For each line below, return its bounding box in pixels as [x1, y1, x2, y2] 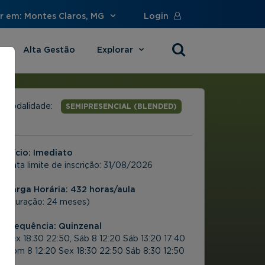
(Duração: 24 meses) [5, 198, 90, 206]
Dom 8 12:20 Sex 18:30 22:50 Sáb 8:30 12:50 [5, 247, 185, 256]
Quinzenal [56, 222, 102, 231]
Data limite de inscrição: [5, 161, 104, 170]
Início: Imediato [5, 148, 73, 157]
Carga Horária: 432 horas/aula [5, 185, 135, 194]
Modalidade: [4, 102, 55, 111]
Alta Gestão [22, 46, 75, 54]
